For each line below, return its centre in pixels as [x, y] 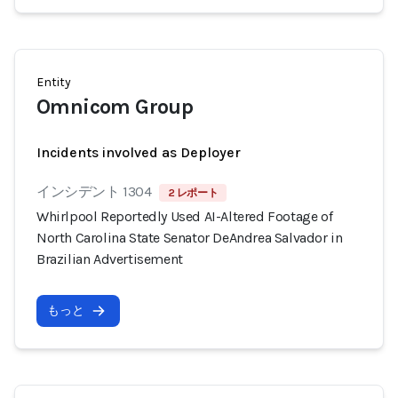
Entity [54, 82]
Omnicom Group [115, 107]
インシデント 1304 [94, 191]
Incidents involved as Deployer [139, 152]
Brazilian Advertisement [110, 259]
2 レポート [193, 193]
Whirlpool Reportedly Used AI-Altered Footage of [185, 216]
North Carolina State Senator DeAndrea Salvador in [190, 238]
